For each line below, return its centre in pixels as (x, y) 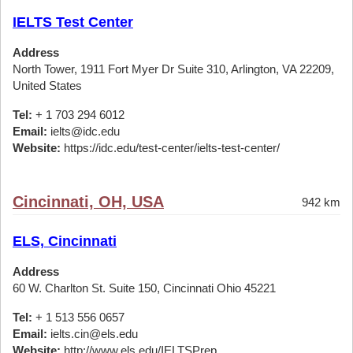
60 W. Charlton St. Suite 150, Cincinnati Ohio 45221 (144, 288)
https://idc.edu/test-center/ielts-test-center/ (170, 148)
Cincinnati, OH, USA (88, 202)
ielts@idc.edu (84, 131)
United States (47, 85)
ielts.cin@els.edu (93, 334)
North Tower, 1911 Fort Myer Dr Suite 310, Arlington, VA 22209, (173, 69)
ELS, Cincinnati (65, 241)
